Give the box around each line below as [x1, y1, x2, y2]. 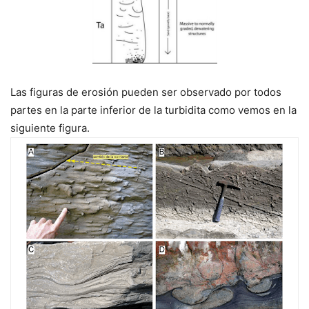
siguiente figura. [10, 121, 90, 135]
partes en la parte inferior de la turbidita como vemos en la [10, 103, 297, 117]
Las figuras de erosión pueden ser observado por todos [10, 86, 281, 99]
